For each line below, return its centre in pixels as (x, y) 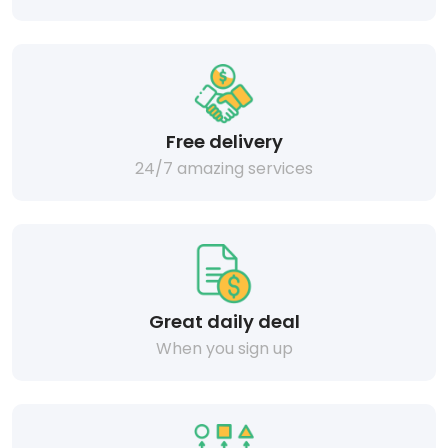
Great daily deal (224, 321)
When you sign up (224, 348)
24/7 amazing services (224, 168)
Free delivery (224, 141)
